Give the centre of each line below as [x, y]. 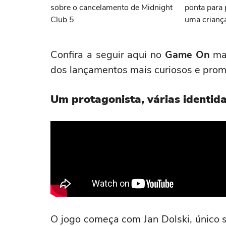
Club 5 [62, 20]
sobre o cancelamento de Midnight [111, 8]
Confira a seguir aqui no [108, 55]
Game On [187, 55]
